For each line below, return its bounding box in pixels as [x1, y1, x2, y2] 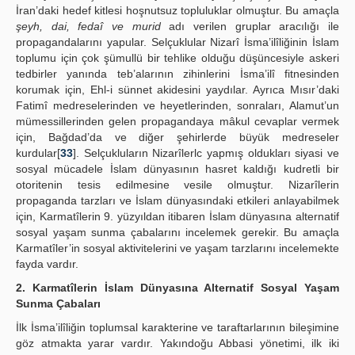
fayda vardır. [16, 258, 78, 270]
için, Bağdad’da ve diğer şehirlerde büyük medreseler [16, 131, 339, 143]
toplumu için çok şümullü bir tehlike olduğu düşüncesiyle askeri [16, 52, 339, 64]
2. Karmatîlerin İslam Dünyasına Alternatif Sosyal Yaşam [16, 281, 339, 294]
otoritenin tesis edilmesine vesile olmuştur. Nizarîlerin [16, 178, 339, 191]
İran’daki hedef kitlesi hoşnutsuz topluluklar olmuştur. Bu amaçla [16, 4, 339, 17]
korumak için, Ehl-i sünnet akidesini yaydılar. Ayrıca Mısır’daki [16, 83, 339, 96]
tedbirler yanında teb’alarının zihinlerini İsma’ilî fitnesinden [16, 67, 339, 80]
